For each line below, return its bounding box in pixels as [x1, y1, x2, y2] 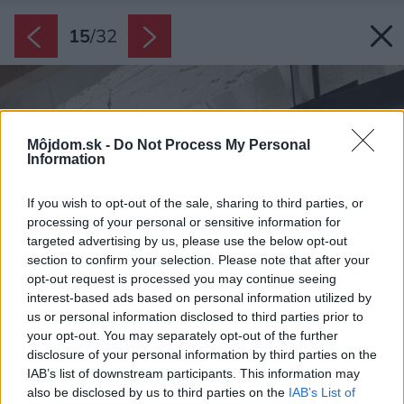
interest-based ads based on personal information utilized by [27, 289, 372, 305]
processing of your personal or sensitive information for [27, 214, 341, 229]
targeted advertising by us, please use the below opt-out [27, 233, 347, 248]
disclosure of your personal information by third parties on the [27, 346, 377, 362]
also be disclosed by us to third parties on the [27, 384, 289, 399]
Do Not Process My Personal [114, 136, 310, 152]
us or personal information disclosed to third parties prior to [27, 308, 363, 324]
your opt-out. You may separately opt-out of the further [27, 327, 338, 343]
